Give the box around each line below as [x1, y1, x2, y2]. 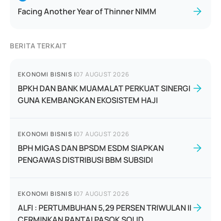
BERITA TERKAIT [10, 41, 67, 50]
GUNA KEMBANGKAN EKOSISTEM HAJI [18, 95, 158, 106]
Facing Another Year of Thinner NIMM [18, 6, 156, 17]
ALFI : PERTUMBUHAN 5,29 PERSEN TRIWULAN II [18, 202, 191, 213]
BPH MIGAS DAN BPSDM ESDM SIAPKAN [18, 143, 164, 153]
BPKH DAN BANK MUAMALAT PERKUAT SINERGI [18, 83, 190, 94]
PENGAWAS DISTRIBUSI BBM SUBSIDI [18, 154, 153, 165]
